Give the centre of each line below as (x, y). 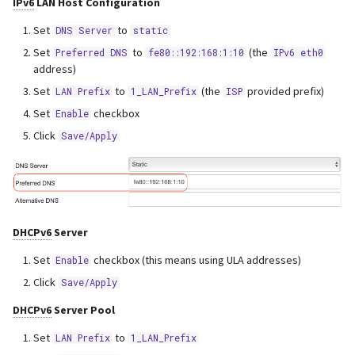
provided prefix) (285, 91)
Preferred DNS (91, 52)
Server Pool (83, 309)
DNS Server (84, 30)
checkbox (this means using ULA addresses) (197, 260)
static (150, 30)
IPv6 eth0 (298, 52)
